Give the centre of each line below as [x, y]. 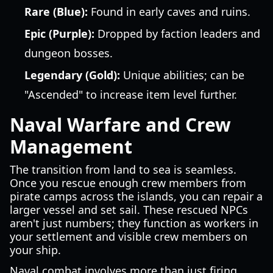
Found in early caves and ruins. [169, 12]
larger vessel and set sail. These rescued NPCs [129, 210]
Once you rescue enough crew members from [128, 183]
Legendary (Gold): [72, 75]
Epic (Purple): [59, 34]
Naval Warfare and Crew [120, 125]
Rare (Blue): [56, 12]
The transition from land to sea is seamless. [123, 169]
